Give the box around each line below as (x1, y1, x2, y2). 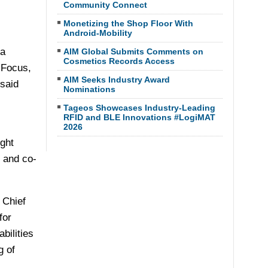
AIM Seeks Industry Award (63, 75, 170, 84)
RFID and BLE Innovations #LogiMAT (63, 112, 215, 122)
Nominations (63, 84, 115, 94)
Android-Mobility (63, 28, 132, 38)
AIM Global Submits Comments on (63, 47, 203, 56)
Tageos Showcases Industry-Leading (63, 103, 215, 112)
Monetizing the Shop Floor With (63, 19, 193, 28)
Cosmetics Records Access (63, 56, 175, 66)
